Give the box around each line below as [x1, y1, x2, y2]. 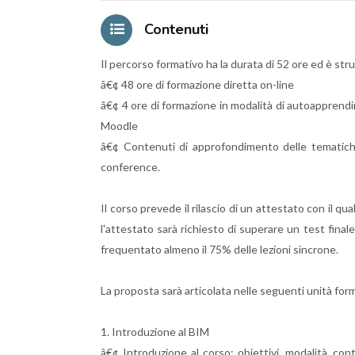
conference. [101, 159, 160, 174]
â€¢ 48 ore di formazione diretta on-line [101, 77, 294, 91]
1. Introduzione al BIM [101, 324, 209, 338]
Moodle [101, 118, 138, 132]
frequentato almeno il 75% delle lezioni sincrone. [101, 242, 338, 256]
